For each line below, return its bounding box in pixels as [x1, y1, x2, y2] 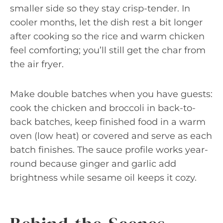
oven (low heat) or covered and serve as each [10, 130, 212, 141]
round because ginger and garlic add [10, 158, 176, 169]
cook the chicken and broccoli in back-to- [10, 103, 196, 113]
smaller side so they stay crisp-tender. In [10, 3, 190, 14]
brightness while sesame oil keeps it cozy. [10, 172, 197, 183]
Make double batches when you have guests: [10, 89, 213, 100]
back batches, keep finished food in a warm [10, 116, 206, 127]
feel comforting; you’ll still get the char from [10, 45, 206, 56]
